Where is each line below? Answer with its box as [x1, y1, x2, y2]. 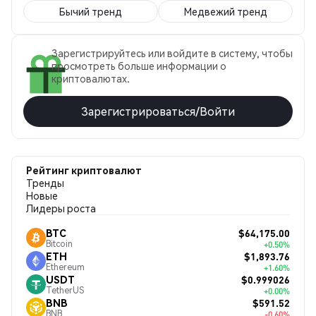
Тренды [26, 176, 64, 189]
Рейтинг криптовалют [26, 163, 142, 176]
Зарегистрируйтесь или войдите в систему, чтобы [51, 46, 293, 59]
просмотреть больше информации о [51, 59, 226, 72]
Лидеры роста [26, 201, 96, 214]
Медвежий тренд [183, 4, 267, 18]
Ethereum [46, 262, 85, 273]
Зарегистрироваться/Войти [81, 103, 235, 119]
